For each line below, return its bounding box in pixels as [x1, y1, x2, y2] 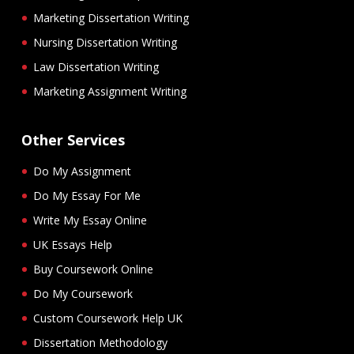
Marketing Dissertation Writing [33, 10, 189, 26]
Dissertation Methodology [33, 335, 168, 351]
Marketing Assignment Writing [33, 84, 186, 100]
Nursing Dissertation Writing [33, 35, 177, 51]
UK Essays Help [33, 237, 112, 253]
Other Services [21, 130, 125, 150]
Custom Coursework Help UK [33, 311, 183, 326]
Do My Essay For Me [33, 188, 141, 204]
